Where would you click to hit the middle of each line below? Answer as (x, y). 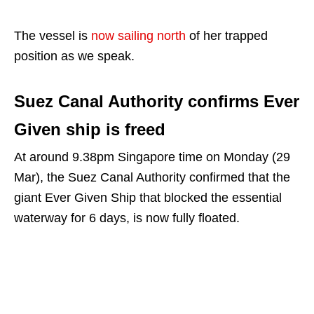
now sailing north (138, 36)
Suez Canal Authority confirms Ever (157, 102)
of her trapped (227, 36)
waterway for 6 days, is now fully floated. (127, 218)
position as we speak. (74, 56)
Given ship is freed (90, 130)
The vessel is (53, 36)
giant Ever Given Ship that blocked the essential (148, 198)
